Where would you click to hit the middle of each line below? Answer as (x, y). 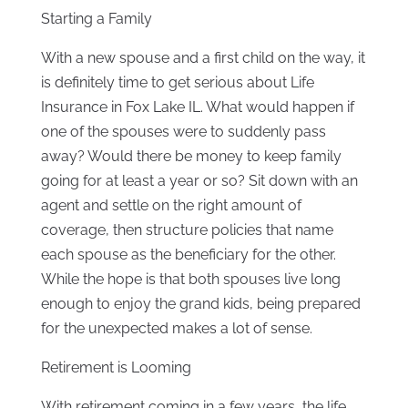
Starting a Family (96, 19)
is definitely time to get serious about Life (177, 83)
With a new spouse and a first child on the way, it (203, 58)
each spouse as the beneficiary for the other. (188, 255)
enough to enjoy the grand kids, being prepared (200, 304)
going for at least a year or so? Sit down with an (199, 181)
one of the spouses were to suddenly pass (183, 132)
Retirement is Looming (116, 368)
